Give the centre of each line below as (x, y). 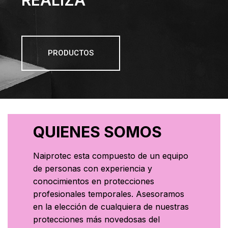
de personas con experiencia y (93, 168)
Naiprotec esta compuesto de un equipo (111, 156)
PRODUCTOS (71, 53)
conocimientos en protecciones (94, 181)
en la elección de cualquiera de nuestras (111, 207)
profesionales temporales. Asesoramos (109, 194)
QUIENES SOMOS (97, 132)
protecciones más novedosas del (96, 219)
